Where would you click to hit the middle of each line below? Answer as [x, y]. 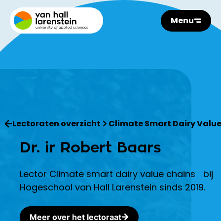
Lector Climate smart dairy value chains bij [116, 174]
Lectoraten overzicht [56, 123]
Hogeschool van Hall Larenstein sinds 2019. [112, 187]
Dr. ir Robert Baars [91, 147]
